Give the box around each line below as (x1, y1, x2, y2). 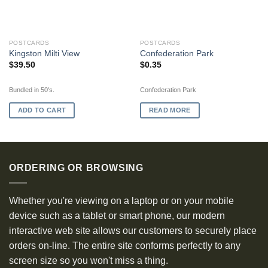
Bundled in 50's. (8, 86, 54, 94)
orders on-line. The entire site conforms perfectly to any (9, 240, 240, 251)
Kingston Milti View (8, 49, 80, 59)
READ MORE (148, 106, 191, 114)
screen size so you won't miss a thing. (9, 255, 168, 266)
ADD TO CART (17, 106, 66, 114)
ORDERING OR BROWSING (9, 163, 144, 173)
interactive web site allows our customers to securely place (9, 225, 257, 236)
